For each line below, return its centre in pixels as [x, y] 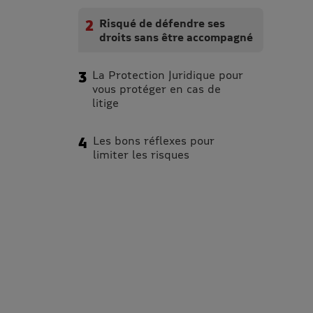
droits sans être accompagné [176, 36]
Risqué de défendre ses [162, 22]
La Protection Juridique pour [168, 74]
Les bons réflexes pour [154, 140]
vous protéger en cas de [156, 88]
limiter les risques [141, 154]
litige [105, 102]
